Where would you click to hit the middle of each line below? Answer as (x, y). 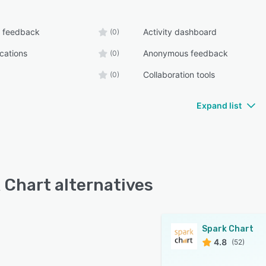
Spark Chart (228, 229)
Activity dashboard (180, 32)
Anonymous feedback (186, 53)
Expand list (219, 105)
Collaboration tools (179, 75)
